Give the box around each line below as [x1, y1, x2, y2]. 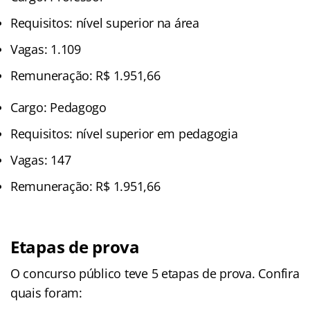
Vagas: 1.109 [10, 40, 81, 57]
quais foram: [10, 284, 82, 301]
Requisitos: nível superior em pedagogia [10, 125, 238, 142]
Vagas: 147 [10, 151, 71, 168]
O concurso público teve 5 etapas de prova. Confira [10, 264, 300, 282]
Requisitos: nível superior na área [10, 14, 199, 31]
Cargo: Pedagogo [10, 98, 107, 116]
